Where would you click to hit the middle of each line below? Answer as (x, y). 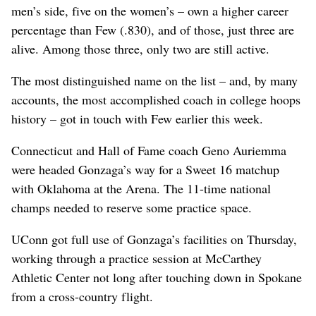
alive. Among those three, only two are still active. (140, 48)
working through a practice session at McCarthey (136, 258)
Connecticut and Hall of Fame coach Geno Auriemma (149, 150)
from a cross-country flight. (82, 296)
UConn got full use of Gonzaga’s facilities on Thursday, (154, 239)
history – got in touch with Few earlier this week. (137, 118)
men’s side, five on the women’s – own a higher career (150, 10)
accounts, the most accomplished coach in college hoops (156, 99)
